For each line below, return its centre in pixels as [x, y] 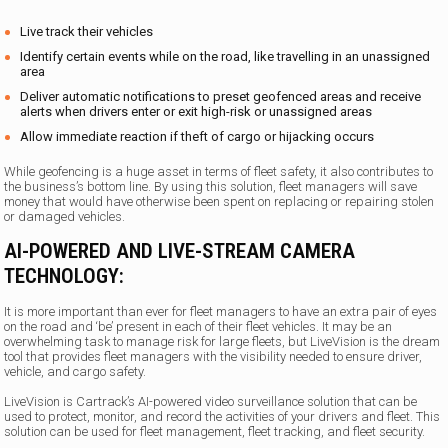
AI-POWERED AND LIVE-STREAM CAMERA [180, 251]
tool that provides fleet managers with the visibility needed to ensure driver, [213, 356]
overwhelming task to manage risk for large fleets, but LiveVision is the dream [222, 341]
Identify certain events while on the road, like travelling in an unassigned [225, 56]
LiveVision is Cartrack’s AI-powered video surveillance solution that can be [211, 401]
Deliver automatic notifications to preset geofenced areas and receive [221, 96]
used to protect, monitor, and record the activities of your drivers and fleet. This [222, 416]
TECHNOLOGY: [64, 276]
